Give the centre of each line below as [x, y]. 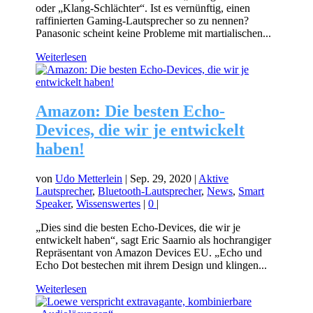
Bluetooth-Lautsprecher [150, 191]
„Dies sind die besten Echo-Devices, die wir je [138, 228]
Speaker [53, 204]
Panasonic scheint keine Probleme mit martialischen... [154, 33]
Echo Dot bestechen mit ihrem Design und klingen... [152, 265]
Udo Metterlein [89, 179]
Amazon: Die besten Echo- [131, 111]
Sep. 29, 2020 [161, 179]
